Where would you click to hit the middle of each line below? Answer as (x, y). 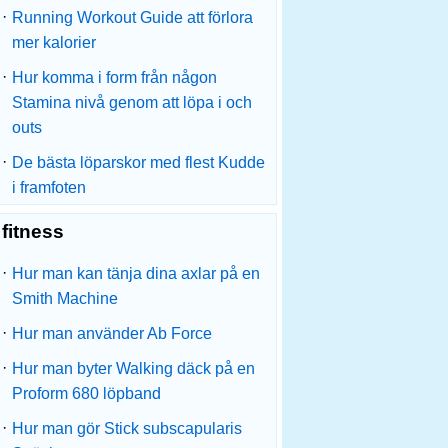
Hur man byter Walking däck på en (133, 368)
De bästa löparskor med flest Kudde (138, 162)
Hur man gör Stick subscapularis (127, 428)
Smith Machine (65, 298)
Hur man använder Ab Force (112, 333)
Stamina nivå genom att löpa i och (132, 102)
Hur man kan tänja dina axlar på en (136, 273)
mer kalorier (54, 42)
